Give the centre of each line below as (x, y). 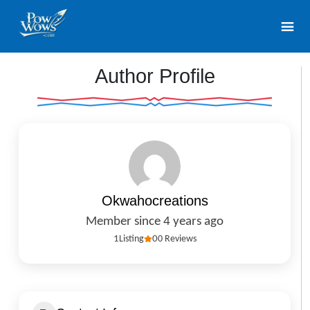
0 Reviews (177, 239)
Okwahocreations (155, 200)
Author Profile (155, 76)
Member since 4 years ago (155, 221)
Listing (131, 239)
